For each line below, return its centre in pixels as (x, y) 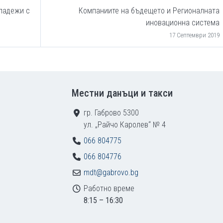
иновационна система (183, 23)
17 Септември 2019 (194, 35)
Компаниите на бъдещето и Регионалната (149, 11)
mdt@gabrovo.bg (111, 172)
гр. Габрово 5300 (111, 113)
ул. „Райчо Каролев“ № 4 (125, 125)
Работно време (109, 188)
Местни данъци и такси (122, 93)
